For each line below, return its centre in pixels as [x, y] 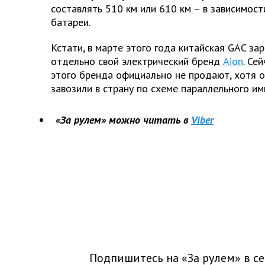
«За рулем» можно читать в [122, 119]
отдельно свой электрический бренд [135, 61]
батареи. [71, 22]
